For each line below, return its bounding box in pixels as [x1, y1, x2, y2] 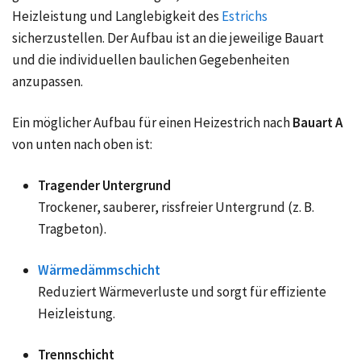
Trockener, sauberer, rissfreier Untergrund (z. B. [38, 197, 314, 216]
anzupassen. [12, 72, 83, 90]
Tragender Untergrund [38, 176, 171, 194]
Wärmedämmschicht [38, 260, 160, 279]
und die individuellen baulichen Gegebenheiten [12, 50, 289, 68]
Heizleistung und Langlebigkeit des [12, 6, 219, 25]
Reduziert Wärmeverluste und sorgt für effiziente [38, 282, 326, 301]
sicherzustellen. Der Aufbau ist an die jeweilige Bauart [12, 28, 324, 47]
